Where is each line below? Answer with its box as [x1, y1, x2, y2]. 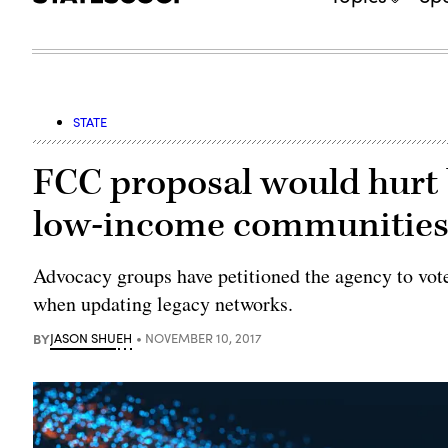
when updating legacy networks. [33, 289, 294, 317]
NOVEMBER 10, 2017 [145, 328, 263, 347]
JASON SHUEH [50, 328, 133, 347]
